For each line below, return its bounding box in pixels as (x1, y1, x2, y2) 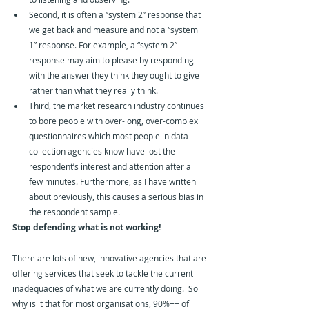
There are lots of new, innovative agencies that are (12, 252, 208, 264)
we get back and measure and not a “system (29, 24, 200, 36)
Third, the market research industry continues (29, 100, 206, 112)
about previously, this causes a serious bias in (29, 191, 206, 203)
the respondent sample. (29, 206, 120, 218)
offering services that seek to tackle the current (12, 268, 195, 279)
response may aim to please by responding (29, 54, 196, 66)
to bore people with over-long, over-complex (29, 115, 200, 127)
